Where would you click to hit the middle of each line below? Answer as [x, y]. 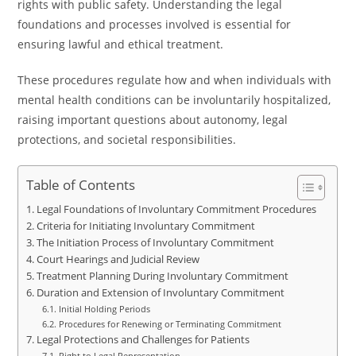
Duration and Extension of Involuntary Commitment [160, 293]
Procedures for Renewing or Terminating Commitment [170, 324]
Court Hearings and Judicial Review [118, 259]
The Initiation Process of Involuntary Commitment [155, 243]
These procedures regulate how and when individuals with [175, 80]
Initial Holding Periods [104, 309]
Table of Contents [81, 185]
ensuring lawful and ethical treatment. [121, 44]
